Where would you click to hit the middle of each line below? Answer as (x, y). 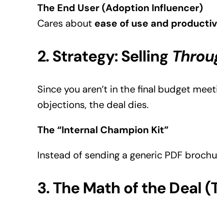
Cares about (66, 23)
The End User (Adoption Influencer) (120, 8)
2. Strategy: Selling (104, 56)
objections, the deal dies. (93, 105)
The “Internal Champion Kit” (103, 130)
